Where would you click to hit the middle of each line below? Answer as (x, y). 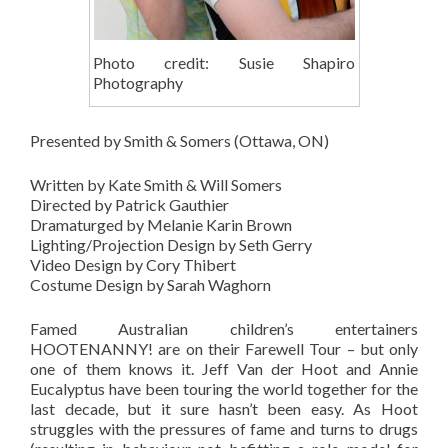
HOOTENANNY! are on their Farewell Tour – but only (224, 349)
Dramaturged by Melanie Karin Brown (161, 225)
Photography (137, 83)
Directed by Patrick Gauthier (129, 205)
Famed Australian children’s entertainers (224, 329)
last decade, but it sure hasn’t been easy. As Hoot (224, 409)
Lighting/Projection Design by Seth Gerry (171, 245)
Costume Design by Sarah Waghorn (150, 285)
